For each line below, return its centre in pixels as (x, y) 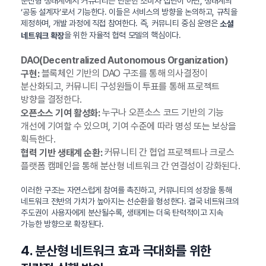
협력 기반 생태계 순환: (62, 153)
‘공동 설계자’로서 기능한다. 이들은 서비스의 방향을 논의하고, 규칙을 (129, 12)
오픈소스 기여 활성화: (61, 113)
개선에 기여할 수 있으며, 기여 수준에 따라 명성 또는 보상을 (129, 126)
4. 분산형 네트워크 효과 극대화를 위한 (116, 250)
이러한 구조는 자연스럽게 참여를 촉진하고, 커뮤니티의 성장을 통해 (126, 190)
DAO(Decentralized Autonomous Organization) (125, 60)
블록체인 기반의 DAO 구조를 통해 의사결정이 (123, 73)
